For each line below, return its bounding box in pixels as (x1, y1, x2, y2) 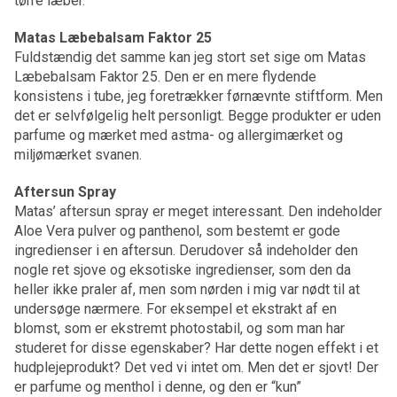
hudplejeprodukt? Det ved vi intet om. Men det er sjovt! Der (14, 358, 378, 376)
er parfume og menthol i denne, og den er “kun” (14, 378, 301, 395)
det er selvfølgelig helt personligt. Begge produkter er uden (14, 106, 381, 124)
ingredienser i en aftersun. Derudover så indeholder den (14, 241, 358, 259)
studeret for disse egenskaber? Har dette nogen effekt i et (14, 339, 378, 356)
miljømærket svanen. (14, 145, 142, 163)
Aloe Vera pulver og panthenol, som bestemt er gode (14, 222, 340, 239)
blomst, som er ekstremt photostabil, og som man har (14, 319, 345, 337)
